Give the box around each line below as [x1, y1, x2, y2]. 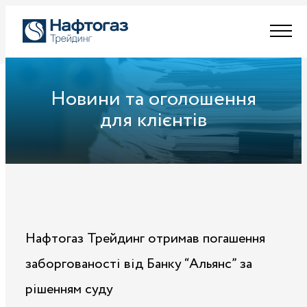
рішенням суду [25, 279, 113, 299]
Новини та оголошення [51, 84, 256, 114]
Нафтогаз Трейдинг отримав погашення [25, 228, 265, 249]
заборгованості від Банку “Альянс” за [25, 254, 252, 274]
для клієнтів [100, 106, 207, 135]
